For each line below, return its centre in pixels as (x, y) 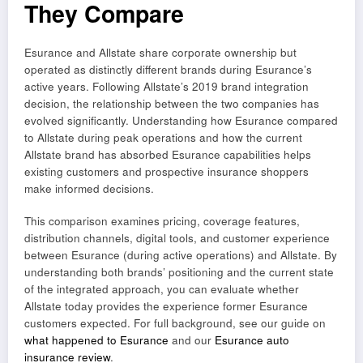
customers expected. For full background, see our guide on (175, 322)
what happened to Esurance (96, 340)
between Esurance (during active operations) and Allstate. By (181, 254)
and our (192, 340)
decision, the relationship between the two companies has (172, 103)
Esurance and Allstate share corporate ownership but (160, 52)
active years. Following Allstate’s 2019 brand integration (167, 86)
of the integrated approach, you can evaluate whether (162, 288)
